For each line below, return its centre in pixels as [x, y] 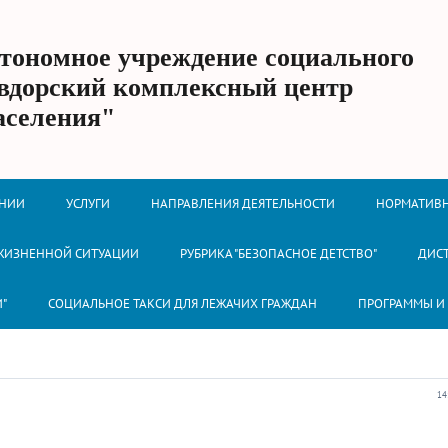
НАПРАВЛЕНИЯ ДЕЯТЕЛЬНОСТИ [243, 203]
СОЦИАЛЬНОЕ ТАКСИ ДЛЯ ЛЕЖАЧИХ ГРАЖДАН [182, 303]
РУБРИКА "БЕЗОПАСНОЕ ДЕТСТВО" [278, 253]
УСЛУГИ [88, 203]
